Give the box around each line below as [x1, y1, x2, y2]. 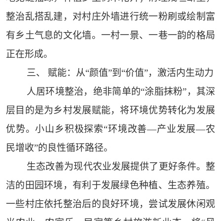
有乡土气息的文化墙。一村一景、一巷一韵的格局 [5, 30, 216, 41]
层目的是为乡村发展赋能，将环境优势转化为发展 [5, 105, 216, 116]
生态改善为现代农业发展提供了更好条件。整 [26, 161, 216, 172]
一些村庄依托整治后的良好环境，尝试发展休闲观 [5, 199, 216, 210]
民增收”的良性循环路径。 [5, 143, 113, 153]
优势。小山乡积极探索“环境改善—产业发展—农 [5, 124, 216, 135]
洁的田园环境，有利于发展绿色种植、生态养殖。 [5, 180, 216, 191]
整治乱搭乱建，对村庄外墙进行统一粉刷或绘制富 [5, 11, 216, 22]
